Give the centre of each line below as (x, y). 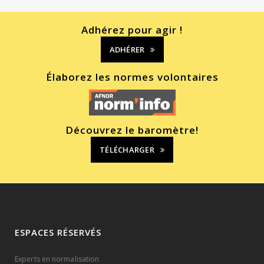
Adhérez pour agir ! (132, 30)
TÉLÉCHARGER (127, 150)
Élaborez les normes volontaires (132, 77)
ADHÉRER (127, 50)
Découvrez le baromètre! (132, 130)
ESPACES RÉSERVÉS (58, 232)
